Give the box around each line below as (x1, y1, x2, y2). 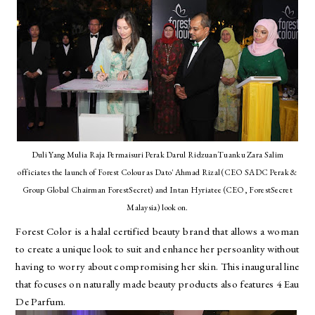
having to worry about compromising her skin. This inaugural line (15, 259, 300, 273)
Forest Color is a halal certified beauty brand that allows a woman (15, 224, 300, 238)
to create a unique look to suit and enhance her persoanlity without (15, 241, 300, 255)
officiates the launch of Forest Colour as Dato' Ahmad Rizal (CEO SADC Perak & (18, 167, 297, 178)
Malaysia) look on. (127, 202, 188, 213)
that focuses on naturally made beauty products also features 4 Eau (15, 276, 300, 290)
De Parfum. (15, 294, 68, 308)
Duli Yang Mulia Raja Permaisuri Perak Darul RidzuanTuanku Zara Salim (31, 149, 284, 160)
